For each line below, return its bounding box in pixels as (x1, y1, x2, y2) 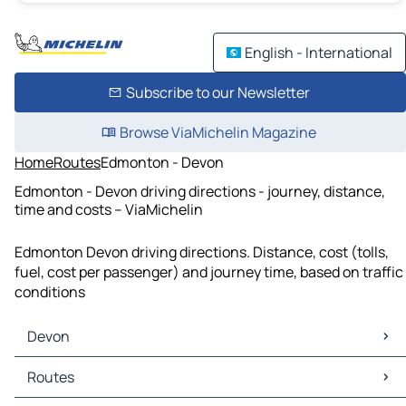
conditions (14, 282, 85, 303)
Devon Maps (18, 357, 99, 378)
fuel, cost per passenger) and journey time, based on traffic (14, 262, 403, 283)
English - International (245, 43, 392, 63)
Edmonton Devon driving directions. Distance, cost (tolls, (14, 242, 389, 263)
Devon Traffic (18, 377, 107, 398)
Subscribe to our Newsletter (125, 82, 310, 102)
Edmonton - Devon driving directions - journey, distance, (14, 180, 385, 201)
